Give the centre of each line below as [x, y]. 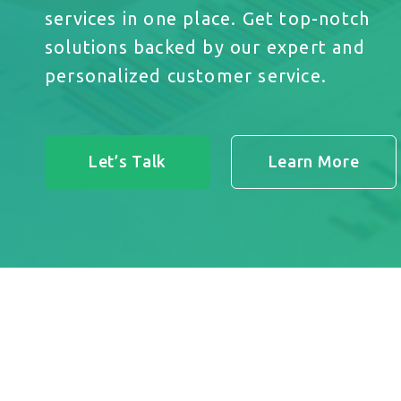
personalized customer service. [186, 76]
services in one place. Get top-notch [208, 18]
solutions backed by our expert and [205, 47]
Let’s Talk [128, 161]
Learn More [314, 161]
